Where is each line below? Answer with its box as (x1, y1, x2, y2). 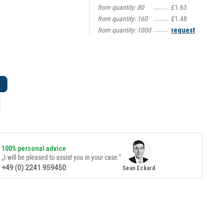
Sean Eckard (122, 165, 155, 172)
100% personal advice (1, 145, 66, 153)
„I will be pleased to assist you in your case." (1, 153, 121, 162)
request (171, 26, 195, 34)
